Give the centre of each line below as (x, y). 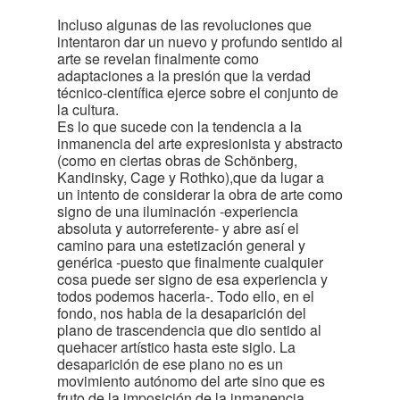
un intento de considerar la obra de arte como (200, 194)
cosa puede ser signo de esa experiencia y (192, 279)
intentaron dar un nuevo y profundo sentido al (200, 42)
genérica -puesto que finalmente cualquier (190, 262)
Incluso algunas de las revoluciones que (184, 25)
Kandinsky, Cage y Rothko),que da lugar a (191, 177)
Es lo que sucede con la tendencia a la (179, 126)
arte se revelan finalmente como (158, 58)
